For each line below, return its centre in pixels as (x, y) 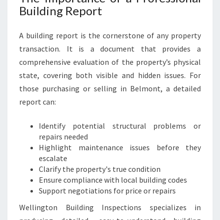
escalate (53, 158)
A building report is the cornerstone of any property (110, 35)
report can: (38, 102)
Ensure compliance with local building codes (113, 180)
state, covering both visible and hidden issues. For (110, 75)
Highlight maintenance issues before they (120, 147)
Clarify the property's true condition (100, 169)
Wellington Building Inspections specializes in (110, 207)
